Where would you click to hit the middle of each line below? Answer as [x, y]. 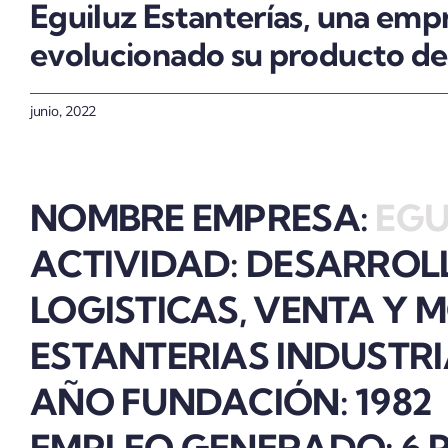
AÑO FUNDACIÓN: [192, 401]
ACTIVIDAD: [138, 263]
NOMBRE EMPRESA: [199, 217]
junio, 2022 [63, 110]
